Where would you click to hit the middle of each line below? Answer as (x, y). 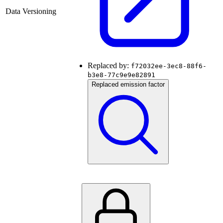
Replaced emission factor (128, 85)
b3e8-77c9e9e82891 (121, 75)
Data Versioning (31, 11)
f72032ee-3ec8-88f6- (169, 66)
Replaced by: (109, 66)
